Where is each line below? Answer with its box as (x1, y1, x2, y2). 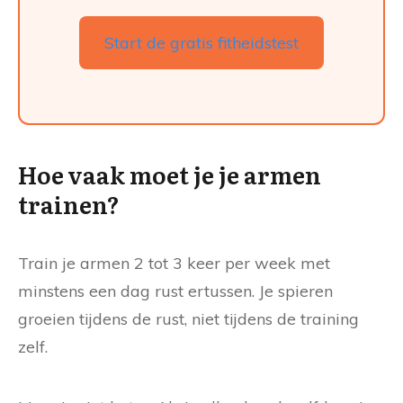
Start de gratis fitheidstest (104, 32, 299, 54)
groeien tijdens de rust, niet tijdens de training (18, 309, 359, 330)
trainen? (18, 186, 120, 222)
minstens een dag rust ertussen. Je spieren (18, 281, 333, 302)
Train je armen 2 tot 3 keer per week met (18, 253, 330, 274)
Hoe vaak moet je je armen (18, 157, 321, 193)
